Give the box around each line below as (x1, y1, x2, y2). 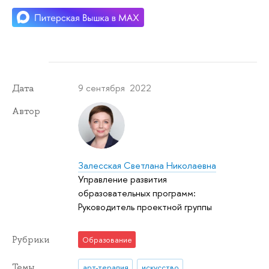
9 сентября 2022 (78, 81, 152, 94)
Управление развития (78, 172, 168, 186)
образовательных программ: (78, 186, 196, 199)
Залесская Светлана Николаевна (78, 159, 217, 172)
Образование (82, 234, 132, 245)
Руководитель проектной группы (78, 200, 213, 213)
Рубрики (12, 233, 49, 246)
